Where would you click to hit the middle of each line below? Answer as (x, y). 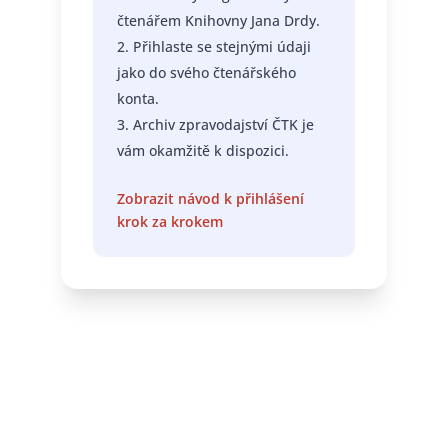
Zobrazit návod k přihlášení (210, 199)
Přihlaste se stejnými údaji (221, 47)
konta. (137, 99)
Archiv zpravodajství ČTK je (223, 125)
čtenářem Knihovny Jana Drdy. (218, 21)
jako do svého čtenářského (206, 73)
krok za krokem (169, 222)
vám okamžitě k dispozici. (202, 151)
